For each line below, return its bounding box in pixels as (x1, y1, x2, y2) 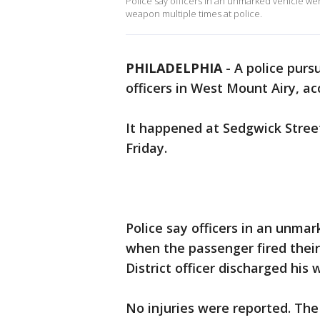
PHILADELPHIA (126, 59, 222, 76)
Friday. (126, 139, 167, 156)
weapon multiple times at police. (126, 7, 262, 20)
